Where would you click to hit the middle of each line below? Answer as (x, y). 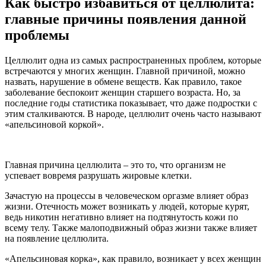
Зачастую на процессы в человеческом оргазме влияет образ (126, 195)
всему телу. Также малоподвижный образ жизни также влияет (131, 227)
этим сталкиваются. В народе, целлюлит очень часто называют (133, 113)
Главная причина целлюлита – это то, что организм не (115, 164)
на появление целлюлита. (57, 238)
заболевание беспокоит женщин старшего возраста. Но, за (123, 92)
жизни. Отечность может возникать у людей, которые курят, (127, 206)
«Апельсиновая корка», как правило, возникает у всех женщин (133, 258)
